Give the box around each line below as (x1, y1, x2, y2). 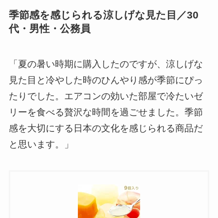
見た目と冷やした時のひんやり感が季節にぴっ (8, 74, 203, 85)
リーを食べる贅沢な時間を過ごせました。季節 (8, 107, 203, 117)
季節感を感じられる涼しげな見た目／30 (8, 9, 199, 21)
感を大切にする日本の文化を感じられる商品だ (8, 123, 203, 133)
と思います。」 (8, 139, 73, 149)
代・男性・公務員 (8, 23, 91, 35)
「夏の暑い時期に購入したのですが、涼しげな (8, 58, 203, 69)
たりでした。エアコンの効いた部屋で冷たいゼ (8, 91, 203, 101)
